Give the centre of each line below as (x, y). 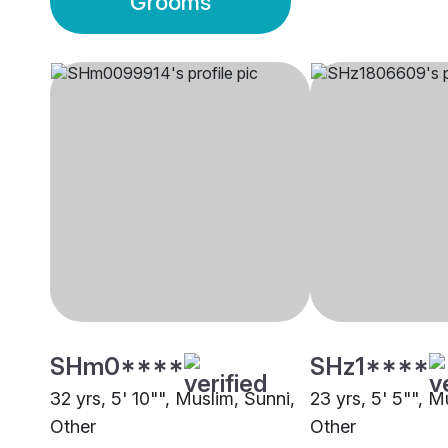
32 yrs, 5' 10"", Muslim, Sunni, (172, 399)
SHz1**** (369, 367)
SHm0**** (117, 367)
